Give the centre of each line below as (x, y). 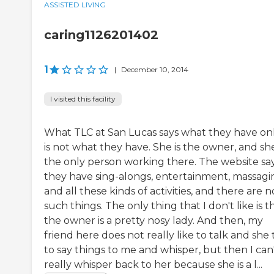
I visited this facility (83, 98)
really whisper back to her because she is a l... (153, 264)
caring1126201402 (101, 35)
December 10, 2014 (155, 69)
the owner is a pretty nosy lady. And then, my (154, 220)
